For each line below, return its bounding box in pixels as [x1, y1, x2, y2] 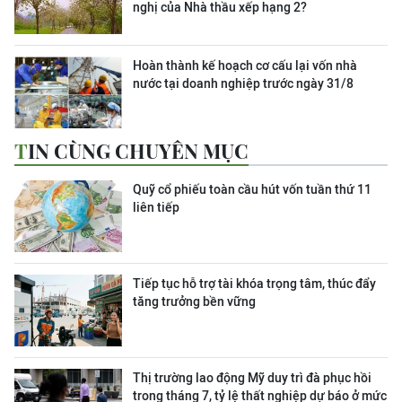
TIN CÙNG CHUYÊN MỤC [28, 137, 249, 165]
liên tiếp [133, 200, 179, 215]
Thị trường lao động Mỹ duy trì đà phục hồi [133, 371, 371, 386]
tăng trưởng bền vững [133, 294, 256, 310]
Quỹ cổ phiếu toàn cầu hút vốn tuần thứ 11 [133, 182, 371, 197]
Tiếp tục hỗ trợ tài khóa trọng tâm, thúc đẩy [133, 276, 376, 292]
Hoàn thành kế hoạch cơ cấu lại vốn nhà [133, 58, 357, 74]
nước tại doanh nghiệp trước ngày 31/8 [133, 76, 354, 92]
